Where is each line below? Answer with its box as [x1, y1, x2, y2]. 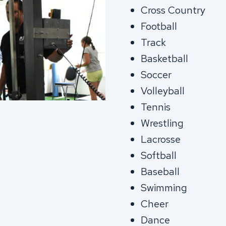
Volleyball [141, 84, 185, 97]
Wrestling [141, 117, 184, 130]
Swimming [141, 181, 187, 194]
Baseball [141, 165, 180, 178]
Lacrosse [141, 133, 181, 146]
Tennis [141, 100, 171, 114]
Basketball [141, 52, 188, 65]
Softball [141, 149, 177, 162]
